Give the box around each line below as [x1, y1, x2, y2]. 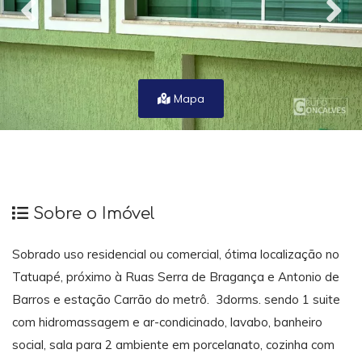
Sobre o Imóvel [28, 204, 155, 223]
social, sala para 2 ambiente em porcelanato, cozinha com [12, 337, 335, 353]
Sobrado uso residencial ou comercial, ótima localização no [12, 246, 339, 263]
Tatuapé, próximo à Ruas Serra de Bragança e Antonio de [12, 269, 339, 285]
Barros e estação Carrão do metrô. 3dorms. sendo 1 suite [12, 292, 340, 308]
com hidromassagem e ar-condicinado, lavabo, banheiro [12, 314, 322, 330]
